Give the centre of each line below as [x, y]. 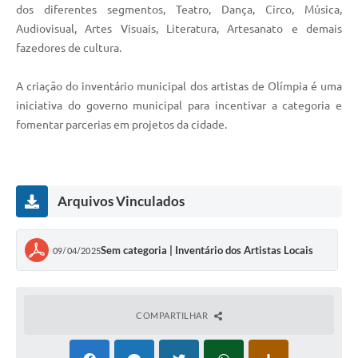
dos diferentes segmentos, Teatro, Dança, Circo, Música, [179, 10]
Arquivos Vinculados [121, 201]
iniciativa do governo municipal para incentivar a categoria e [179, 106]
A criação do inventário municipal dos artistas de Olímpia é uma [179, 87]
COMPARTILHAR [173, 316]
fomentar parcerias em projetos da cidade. [121, 125]
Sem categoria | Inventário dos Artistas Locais [207, 251]
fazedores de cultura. [69, 48]
